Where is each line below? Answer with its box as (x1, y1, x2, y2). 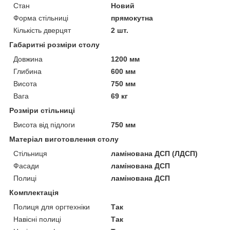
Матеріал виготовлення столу (9, 135, 119, 143)
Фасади (13, 161, 39, 170)
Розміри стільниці (9, 106, 75, 114)
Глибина (13, 67, 42, 75)
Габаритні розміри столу (9, 40, 100, 49)
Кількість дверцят (13, 26, 71, 34)
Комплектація (9, 188, 59, 197)
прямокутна (111, 13, 154, 22)
